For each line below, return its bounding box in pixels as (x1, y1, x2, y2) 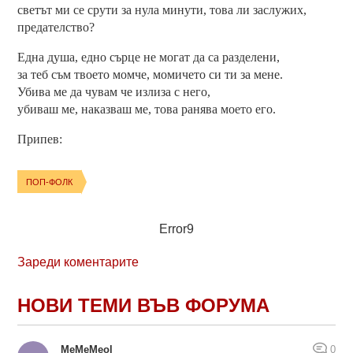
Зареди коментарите (17, 255, 139, 269)
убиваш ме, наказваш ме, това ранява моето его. (17, 102, 277, 117)
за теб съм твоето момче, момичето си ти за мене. (17, 68, 284, 82)
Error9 (159, 221, 194, 236)
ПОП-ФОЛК (26, 176, 73, 187)
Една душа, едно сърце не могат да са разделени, (17, 50, 281, 65)
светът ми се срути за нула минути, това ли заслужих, (17, 3, 307, 17)
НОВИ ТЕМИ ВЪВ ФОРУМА (17, 295, 270, 317)
